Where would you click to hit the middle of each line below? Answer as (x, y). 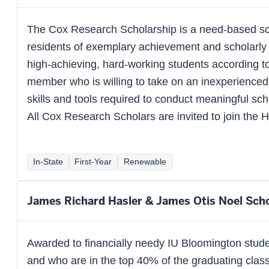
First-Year (93, 162)
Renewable (145, 162)
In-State (48, 162)
